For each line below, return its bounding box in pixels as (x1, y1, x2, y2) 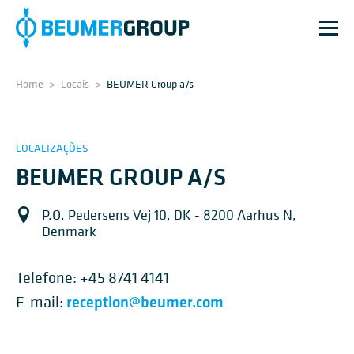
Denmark (42, 222, 96, 240)
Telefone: (16, 268, 80, 288)
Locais (61, 76, 89, 91)
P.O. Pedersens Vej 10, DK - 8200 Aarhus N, (42, 205, 296, 224)
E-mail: (16, 292, 66, 312)
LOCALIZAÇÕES (16, 140, 88, 155)
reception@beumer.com (66, 291, 224, 312)
